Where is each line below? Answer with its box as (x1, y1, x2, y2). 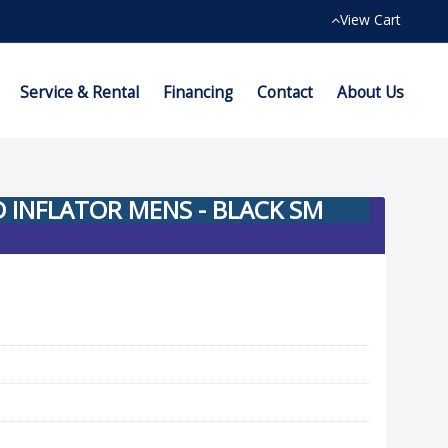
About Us (337, 82, 404, 103)
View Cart (340, 10, 401, 29)
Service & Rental (20, 82, 139, 103)
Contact (257, 82, 313, 103)
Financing (163, 82, 233, 103)
